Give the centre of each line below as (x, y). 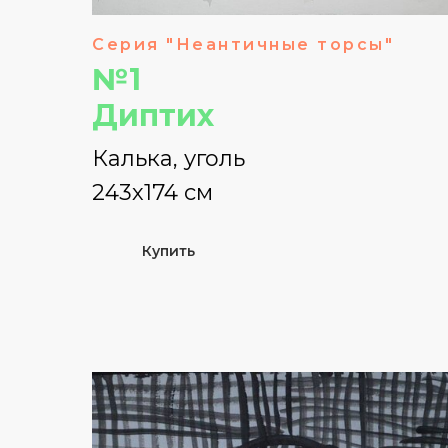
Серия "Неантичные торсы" (243, 45)
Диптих (153, 116)
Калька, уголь (168, 159)
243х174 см (152, 193)
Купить (168, 251)
